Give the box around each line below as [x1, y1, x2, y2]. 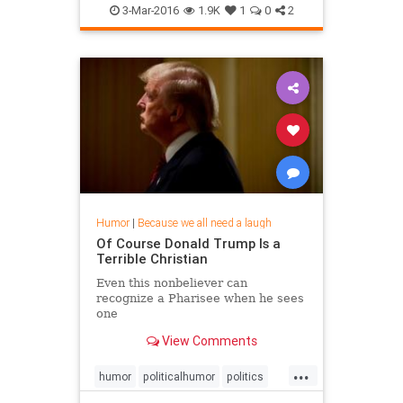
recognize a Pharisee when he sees [95, 291, 304, 306]
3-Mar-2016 [119, 2, 179, 18]
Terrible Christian [95, 250, 208, 268]
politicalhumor [143, 370, 215, 384]
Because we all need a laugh [137, 216, 272, 230]
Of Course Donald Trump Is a [95, 235, 281, 253]
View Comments [158, 332, 257, 349]
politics [227, 370, 264, 384]
